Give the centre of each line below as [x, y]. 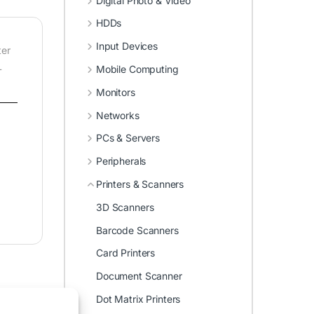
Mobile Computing [137, 69]
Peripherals [121, 161]
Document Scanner [139, 276]
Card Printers [126, 253]
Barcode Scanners [137, 230]
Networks [117, 115]
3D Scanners [125, 207]
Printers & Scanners [140, 184]
